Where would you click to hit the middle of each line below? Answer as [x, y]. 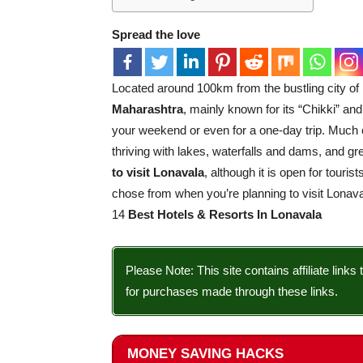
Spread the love [156, 34]
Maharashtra [147, 109]
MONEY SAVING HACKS [205, 353]
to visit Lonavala [158, 172]
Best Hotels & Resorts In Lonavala [225, 214]
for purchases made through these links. [232, 291]
